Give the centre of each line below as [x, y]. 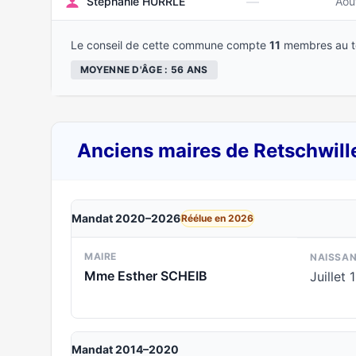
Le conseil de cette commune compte [170, 45]
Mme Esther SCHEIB [146, 276]
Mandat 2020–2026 [126, 218]
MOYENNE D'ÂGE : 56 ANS [144, 70]
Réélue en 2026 [217, 218]
